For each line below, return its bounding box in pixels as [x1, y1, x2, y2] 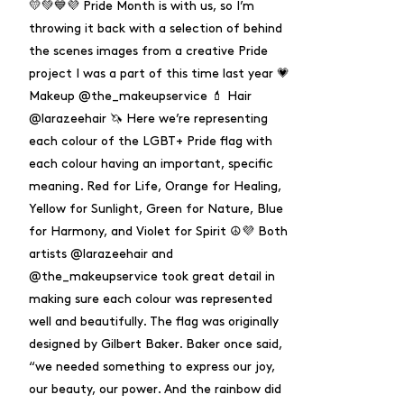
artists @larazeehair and [29, 248, 173, 261]
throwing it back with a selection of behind [29, 23, 282, 35]
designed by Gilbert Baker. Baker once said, [29, 338, 282, 351]
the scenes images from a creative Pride [29, 45, 268, 58]
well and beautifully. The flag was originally [29, 316, 279, 328]
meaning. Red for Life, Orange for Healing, [29, 180, 281, 193]
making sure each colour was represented [29, 293, 272, 306]
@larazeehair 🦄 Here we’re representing [29, 113, 268, 125]
